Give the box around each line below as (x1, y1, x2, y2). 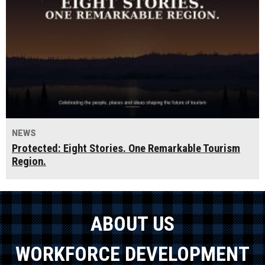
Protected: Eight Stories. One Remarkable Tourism (12, 142, 240, 156)
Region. (12, 155, 46, 169)
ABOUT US (91, 212, 174, 236)
